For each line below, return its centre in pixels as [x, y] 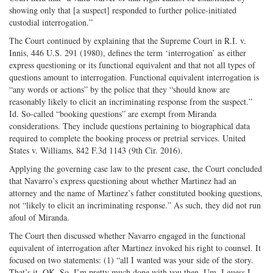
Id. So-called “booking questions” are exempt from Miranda [113, 113]
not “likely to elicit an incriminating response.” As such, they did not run [135, 205]
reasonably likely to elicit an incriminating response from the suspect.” [131, 101]
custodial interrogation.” [51, 22]
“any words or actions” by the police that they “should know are [119, 89]
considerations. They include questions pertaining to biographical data [129, 126]
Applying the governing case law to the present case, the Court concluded [136, 168]
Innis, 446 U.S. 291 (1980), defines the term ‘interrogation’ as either [128, 52]
